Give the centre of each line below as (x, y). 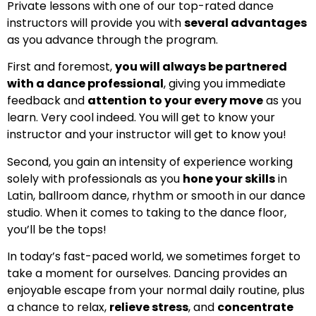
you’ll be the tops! (57, 229)
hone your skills (229, 178)
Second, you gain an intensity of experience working (150, 162)
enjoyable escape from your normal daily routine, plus (156, 291)
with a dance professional (85, 84)
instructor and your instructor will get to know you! (147, 135)
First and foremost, (61, 67)
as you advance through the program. (113, 39)
